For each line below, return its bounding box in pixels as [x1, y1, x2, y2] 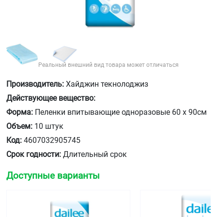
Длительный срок [61, 150, 127, 159]
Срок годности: [6, 150, 61, 159]
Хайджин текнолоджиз [64, 79, 148, 89]
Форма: [6, 108, 33, 117]
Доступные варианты [6, 170, 100, 182]
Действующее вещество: [6, 93, 95, 103]
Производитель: [6, 79, 64, 89]
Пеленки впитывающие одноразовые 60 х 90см [33, 108, 207, 117]
